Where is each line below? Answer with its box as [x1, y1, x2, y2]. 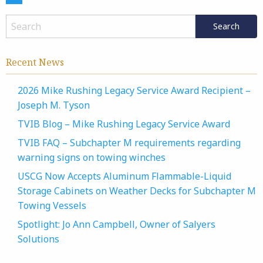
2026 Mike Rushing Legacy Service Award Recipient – [18, 84, 251, 97]
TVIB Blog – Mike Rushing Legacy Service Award [18, 117, 230, 130]
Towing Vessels [18, 199, 86, 212]
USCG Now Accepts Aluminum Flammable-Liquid [18, 170, 231, 183]
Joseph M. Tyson [18, 99, 90, 112]
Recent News [6, 56, 64, 69]
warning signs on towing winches [18, 151, 166, 164]
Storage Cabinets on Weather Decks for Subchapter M [18, 184, 256, 197]
